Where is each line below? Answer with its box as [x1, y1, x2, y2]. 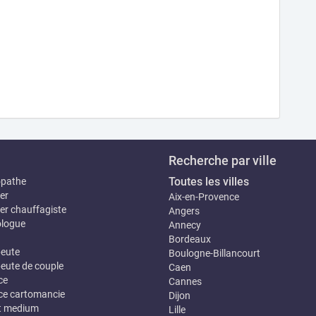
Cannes [169, 276, 202, 287]
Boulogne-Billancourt [169, 248, 260, 259]
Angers [169, 205, 200, 217]
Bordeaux [169, 233, 211, 245]
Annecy [169, 219, 201, 231]
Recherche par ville [169, 153, 276, 168]
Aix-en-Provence [169, 191, 239, 202]
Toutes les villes [169, 175, 249, 188]
